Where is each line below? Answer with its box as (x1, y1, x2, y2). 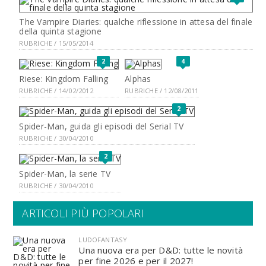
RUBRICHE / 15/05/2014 (19, 39, 93, 47)
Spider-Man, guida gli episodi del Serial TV (19, 121, 184, 132)
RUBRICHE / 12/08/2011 (125, 86, 199, 95)
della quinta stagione (19, 26, 102, 37)
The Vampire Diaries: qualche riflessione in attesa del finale (19, 16, 253, 27)
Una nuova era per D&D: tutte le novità (78, 244, 243, 256)
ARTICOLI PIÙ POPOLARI (22, 206, 144, 220)
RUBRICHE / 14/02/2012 (19, 86, 93, 95)
